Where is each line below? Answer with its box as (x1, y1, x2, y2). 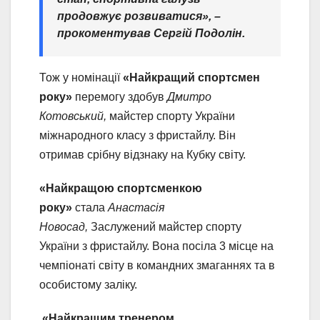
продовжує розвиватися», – (57, 10, 221, 23)
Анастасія (105, 201, 165, 214)
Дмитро (167, 91, 211, 104)
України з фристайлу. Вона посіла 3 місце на (39, 240, 274, 253)
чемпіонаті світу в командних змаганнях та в (39, 259, 275, 272)
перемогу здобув (72, 91, 167, 104)
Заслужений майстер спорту (91, 221, 241, 234)
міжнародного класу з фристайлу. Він (39, 129, 236, 142)
